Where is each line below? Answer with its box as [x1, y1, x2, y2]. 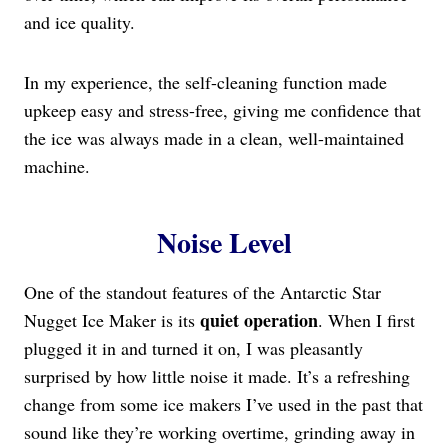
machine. [24, 154, 90, 179]
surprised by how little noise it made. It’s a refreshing [24, 364, 410, 389]
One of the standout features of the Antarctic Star [24, 280, 381, 305]
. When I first [318, 308, 415, 333]
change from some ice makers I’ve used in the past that [24, 392, 423, 417]
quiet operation [200, 307, 318, 334]
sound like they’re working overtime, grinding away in [24, 420, 415, 445]
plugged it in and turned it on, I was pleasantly [24, 336, 363, 361]
